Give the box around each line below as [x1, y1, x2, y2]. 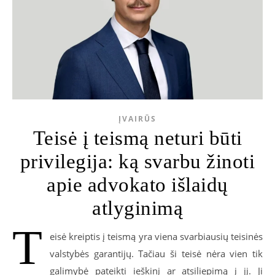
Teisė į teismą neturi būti [33, 126, 242, 149]
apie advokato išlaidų [47, 173, 228, 196]
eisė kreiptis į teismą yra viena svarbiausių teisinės [50, 230, 263, 242]
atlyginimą [92, 196, 183, 219]
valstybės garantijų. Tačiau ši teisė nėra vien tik [50, 247, 263, 260]
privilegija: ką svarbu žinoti [20, 150, 255, 172]
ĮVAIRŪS [118, 113, 157, 124]
